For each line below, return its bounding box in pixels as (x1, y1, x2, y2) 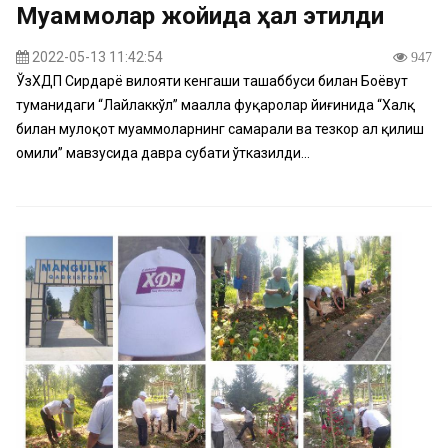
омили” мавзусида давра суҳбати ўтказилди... (16, 145, 310, 161)
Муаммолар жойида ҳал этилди (16, 2, 384, 30)
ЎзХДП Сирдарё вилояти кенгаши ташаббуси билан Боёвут (16, 73, 408, 89)
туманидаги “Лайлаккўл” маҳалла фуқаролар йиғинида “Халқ (16, 97, 415, 113)
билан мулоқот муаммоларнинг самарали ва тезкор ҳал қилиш (16, 121, 424, 137)
